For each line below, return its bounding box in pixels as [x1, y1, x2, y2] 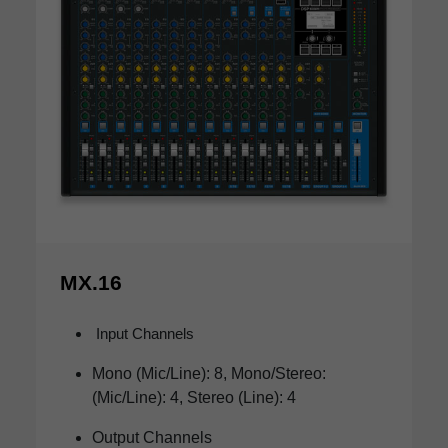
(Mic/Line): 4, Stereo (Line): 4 [92, 389, 296, 407]
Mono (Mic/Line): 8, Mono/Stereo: [92, 365, 326, 383]
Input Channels [92, 325, 194, 343]
